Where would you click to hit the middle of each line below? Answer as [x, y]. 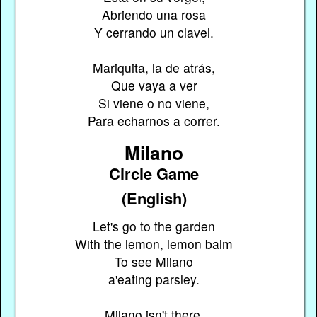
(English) [154, 198]
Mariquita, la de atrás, [154, 68]
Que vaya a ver [154, 86]
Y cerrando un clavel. [154, 33]
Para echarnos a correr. [154, 121]
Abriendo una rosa [154, 15]
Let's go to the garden [154, 226]
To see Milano [154, 262]
